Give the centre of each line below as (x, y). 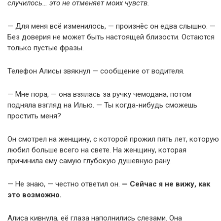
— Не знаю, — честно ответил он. (64, 184)
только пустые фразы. (46, 48)
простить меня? (34, 116)
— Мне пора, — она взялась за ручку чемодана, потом (99, 94)
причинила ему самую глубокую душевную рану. (90, 161)
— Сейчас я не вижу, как (165, 184)
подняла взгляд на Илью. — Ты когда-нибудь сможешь (102, 105)
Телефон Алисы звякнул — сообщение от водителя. (96, 71)
